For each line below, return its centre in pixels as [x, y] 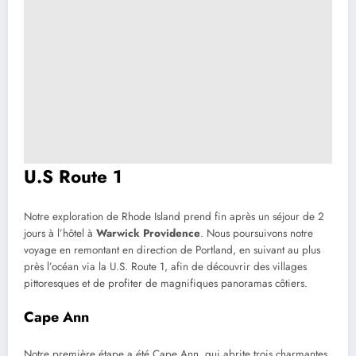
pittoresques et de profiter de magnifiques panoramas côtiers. [166, 283]
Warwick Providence [148, 233]
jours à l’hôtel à [60, 233]
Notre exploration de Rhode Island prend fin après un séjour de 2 [174, 216]
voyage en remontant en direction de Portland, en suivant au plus [172, 250]
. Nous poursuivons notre [257, 233]
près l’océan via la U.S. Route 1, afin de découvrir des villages [165, 266]
